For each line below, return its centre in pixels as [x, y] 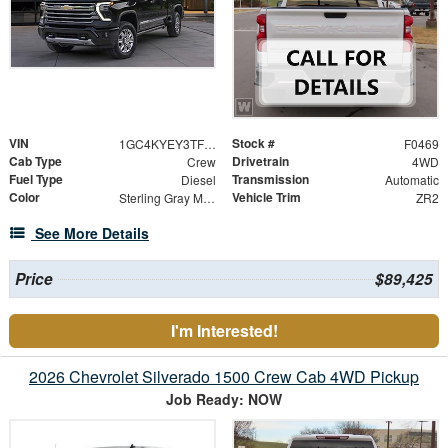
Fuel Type [36, 179]
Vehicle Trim [266, 197]
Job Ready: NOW [224, 399]
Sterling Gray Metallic [208, 198]
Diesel [198, 180]
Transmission [270, 179]
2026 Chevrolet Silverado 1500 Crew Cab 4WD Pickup [224, 377]
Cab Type [35, 161]
